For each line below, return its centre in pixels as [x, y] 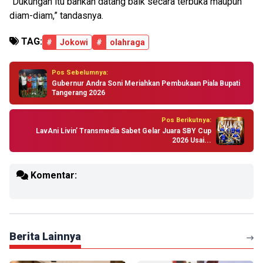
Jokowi [74, 42]
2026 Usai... [192, 140]
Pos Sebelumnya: [80, 73]
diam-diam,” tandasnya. [56, 16]
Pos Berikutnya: [186, 120]
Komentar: [53, 175]
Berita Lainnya [45, 236]
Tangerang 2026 [78, 93]
